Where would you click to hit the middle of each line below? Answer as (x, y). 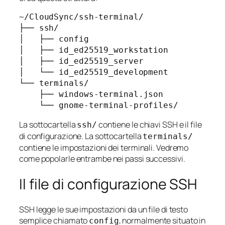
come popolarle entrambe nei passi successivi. (102, 159)
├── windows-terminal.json (29, 94)
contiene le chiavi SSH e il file (149, 125)
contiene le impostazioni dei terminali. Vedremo (104, 148)
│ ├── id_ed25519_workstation (94, 50)
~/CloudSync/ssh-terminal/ (81, 17)
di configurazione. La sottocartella (81, 136)
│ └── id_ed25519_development (94, 72)
